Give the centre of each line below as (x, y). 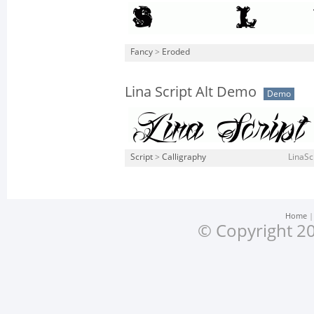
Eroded (176, 52)
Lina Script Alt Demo (191, 92)
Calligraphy (184, 157)
